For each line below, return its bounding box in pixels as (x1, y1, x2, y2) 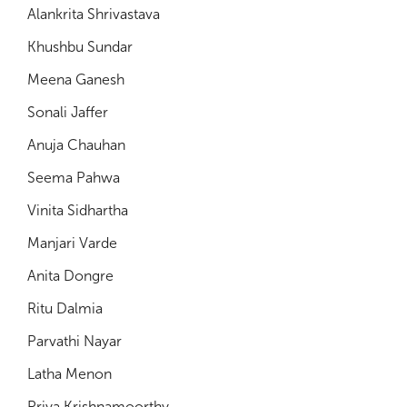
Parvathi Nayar (27, 332, 122, 350)
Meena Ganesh (27, 70, 124, 88)
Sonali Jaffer (27, 103, 108, 121)
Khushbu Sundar (27, 37, 133, 55)
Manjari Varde (27, 233, 117, 252)
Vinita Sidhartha (27, 201, 128, 219)
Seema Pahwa (27, 168, 120, 186)
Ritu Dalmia (27, 299, 103, 317)
